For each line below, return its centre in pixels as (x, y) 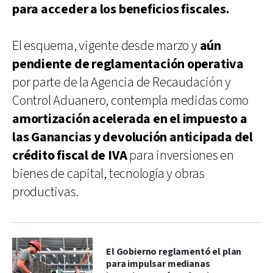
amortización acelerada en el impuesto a (130, 119)
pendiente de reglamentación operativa (128, 64)
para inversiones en (180, 155)
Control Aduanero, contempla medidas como (131, 101)
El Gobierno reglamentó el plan (174, 252)
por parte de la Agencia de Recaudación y (122, 82)
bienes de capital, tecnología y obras (108, 174)
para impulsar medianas (158, 264)
